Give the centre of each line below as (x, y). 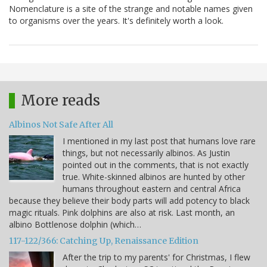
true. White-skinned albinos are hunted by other (154, 177)
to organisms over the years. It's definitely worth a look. (116, 21)
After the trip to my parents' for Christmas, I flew (156, 257)
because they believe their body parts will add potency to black (129, 201)
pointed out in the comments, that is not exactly (156, 165)
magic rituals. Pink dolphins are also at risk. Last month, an (122, 213)
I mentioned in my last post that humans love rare (159, 141)
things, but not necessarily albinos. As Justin (146, 153)
